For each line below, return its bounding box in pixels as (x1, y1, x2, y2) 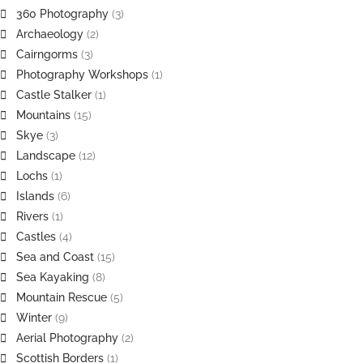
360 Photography (16, 7, 109, 20)
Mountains (16, 109, 70, 122)
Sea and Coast (16, 250, 94, 263)
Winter (16, 311, 52, 324)
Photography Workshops (16, 68, 148, 81)
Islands (16, 190, 54, 203)
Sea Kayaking (16, 271, 89, 284)
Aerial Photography (16, 331, 118, 344)
